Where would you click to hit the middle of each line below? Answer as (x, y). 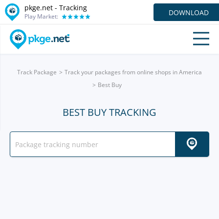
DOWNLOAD (189, 12)
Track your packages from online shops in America (133, 72)
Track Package (37, 72)
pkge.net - (42, 7)
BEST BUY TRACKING (109, 112)
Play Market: (41, 16)
